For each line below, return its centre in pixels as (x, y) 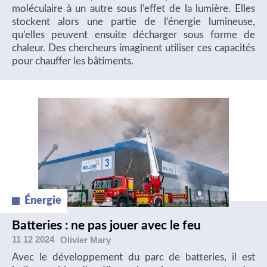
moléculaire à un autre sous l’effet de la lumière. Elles (133, 9)
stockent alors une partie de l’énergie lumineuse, (133, 22)
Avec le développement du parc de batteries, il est (133, 257)
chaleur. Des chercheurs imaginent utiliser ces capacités (133, 48)
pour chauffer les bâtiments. (73, 61)
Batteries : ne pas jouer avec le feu (106, 226)
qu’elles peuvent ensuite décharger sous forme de (133, 35)
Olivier (75, 240)
